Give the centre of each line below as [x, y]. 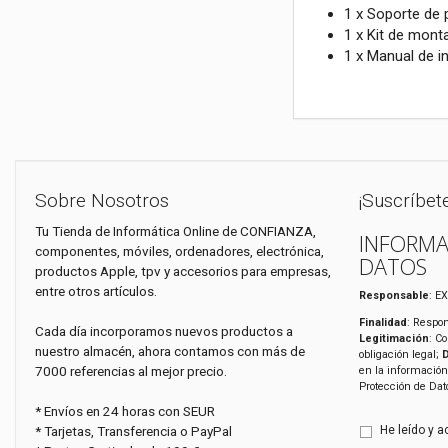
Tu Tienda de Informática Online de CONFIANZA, [175, 231]
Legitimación [393, 338]
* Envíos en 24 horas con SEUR [125, 411]
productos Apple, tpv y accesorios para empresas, [183, 271]
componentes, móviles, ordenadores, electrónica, [179, 251]
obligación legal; [400, 354]
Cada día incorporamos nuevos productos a [164, 331]
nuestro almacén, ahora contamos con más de [170, 351]
